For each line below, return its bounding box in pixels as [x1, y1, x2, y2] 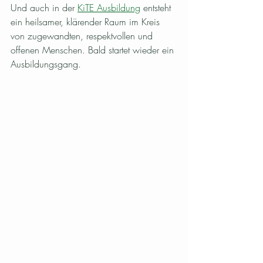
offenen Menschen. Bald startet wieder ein [11, 43, 177, 57]
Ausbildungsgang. [11, 58, 81, 71]
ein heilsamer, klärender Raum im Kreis [11, 15, 163, 29]
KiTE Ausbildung [77, 1, 140, 15]
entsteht [140, 1, 174, 15]
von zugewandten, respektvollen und [11, 29, 156, 43]
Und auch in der [11, 1, 77, 15]
